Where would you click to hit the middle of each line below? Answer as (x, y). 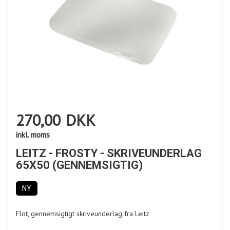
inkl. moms (33, 135)
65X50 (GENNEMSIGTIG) (79, 165)
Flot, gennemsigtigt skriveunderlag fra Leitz (83, 214)
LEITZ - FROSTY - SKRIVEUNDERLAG (109, 153)
